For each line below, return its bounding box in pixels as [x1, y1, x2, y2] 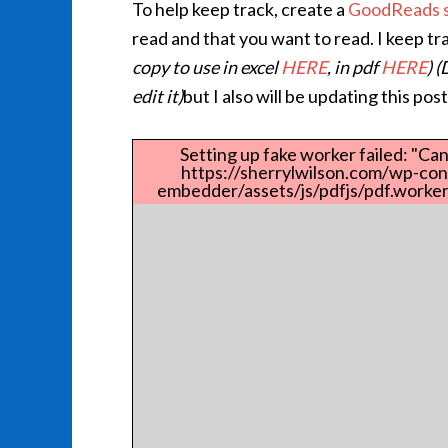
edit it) [132, 85, 183, 107]
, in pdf [327, 56, 381, 78]
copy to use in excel [132, 56, 281, 78]
